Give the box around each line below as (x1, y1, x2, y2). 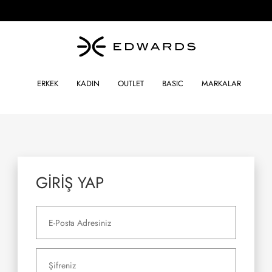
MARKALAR (202, 78, 241, 90)
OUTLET (118, 78, 144, 90)
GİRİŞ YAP (36, 171, 104, 194)
